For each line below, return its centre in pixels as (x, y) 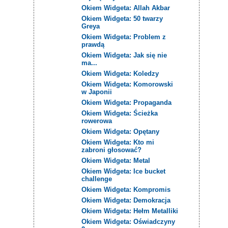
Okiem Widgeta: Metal (116, 160)
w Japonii (97, 92)
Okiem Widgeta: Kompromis (126, 189)
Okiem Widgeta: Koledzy (120, 73)
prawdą (93, 44)
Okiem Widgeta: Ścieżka (120, 113)
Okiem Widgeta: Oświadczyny (129, 221)
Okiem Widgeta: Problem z (124, 37)
